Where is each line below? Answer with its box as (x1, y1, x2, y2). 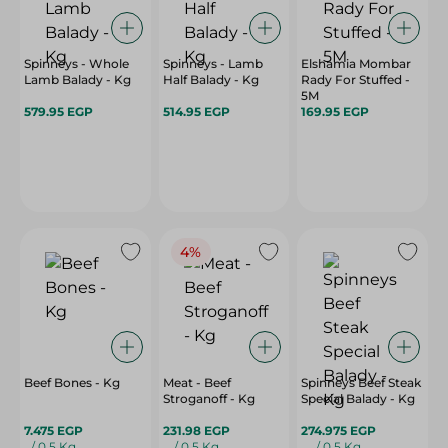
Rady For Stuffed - (301, 72, 411, 87)
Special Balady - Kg (301, 391, 416, 406)
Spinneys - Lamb (162, 56, 263, 71)
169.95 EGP (301, 104, 370, 119)
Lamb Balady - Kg (24, 72, 131, 87)
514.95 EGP (162, 104, 230, 119)
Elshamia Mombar (301, 56, 412, 71)
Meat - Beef (162, 375, 231, 390)
